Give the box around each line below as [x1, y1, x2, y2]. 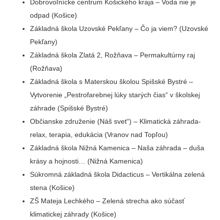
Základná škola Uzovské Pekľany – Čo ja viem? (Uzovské [30, 25, 209, 32]
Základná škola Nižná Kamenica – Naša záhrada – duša [30, 144, 205, 152]
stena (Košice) [30, 184, 75, 192]
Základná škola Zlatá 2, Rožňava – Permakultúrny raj [30, 51, 195, 59]
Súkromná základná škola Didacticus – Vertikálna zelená [30, 170, 205, 178]
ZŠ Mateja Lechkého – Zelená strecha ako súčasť [30, 197, 185, 205]
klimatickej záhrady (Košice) [30, 210, 117, 218]
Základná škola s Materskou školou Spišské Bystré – [30, 78, 193, 85]
